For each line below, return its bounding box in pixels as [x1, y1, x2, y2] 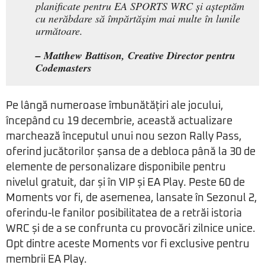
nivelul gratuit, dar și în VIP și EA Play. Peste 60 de [6, 177, 245, 189]
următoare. [35, 24, 83, 38]
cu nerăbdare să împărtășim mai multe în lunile [35, 11, 240, 26]
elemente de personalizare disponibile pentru [6, 162, 226, 173]
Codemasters [35, 60, 92, 76]
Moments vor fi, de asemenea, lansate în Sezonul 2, [6, 193, 257, 204]
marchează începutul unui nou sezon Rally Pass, [6, 131, 242, 143]
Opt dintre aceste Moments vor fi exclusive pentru [6, 239, 250, 250]
